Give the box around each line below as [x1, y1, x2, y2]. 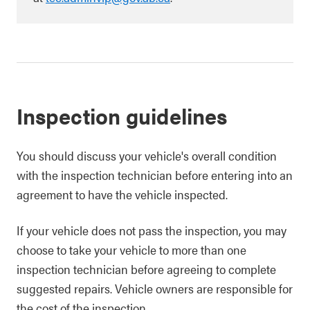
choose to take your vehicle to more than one [17, 241, 246, 258]
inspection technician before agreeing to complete [17, 260, 276, 277]
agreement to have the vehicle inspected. [17, 185, 228, 203]
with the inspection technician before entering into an [17, 166, 293, 183]
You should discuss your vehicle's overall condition [17, 147, 277, 164]
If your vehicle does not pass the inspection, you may [17, 221, 286, 239]
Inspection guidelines [17, 100, 227, 131]
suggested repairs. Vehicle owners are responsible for [17, 280, 293, 297]
